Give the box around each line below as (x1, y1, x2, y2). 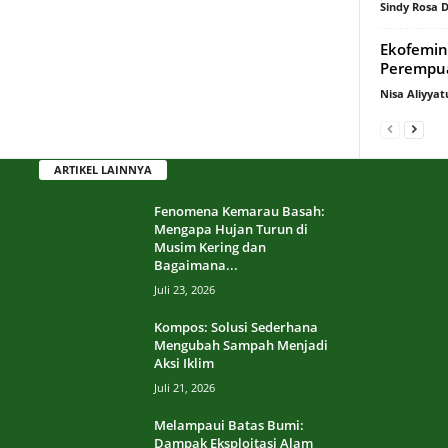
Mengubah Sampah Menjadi (154, 335, 328, 354)
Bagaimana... (154, 255, 238, 274)
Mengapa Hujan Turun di (154, 219, 308, 238)
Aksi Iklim (154, 353, 214, 372)
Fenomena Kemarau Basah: (154, 201, 325, 220)
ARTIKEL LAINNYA (54, 161, 152, 177)
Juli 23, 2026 (154, 281, 215, 297)
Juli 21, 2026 (154, 379, 215, 395)
